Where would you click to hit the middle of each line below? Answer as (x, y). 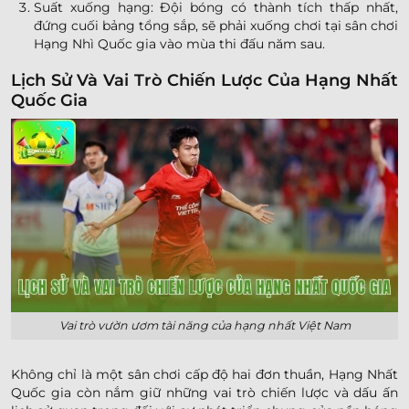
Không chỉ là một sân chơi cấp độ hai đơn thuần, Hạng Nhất (204, 374)
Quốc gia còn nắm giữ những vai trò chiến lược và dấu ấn (204, 392)
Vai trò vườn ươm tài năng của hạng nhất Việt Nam (204, 325)
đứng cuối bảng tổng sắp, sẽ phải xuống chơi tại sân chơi (216, 26)
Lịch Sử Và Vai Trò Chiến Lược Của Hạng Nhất (204, 80)
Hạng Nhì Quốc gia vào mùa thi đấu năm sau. (179, 44)
